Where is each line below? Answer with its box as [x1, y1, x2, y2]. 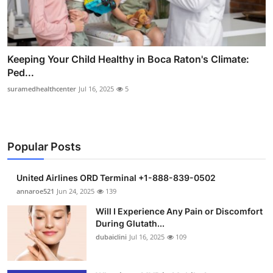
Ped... [7, 66, 34, 79]
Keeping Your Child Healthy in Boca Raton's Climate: [7, 53, 249, 66]
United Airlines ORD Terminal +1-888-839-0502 [16, 172, 216, 183]
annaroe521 [16, 186, 54, 196]
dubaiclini [96, 232, 127, 242]
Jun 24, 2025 [57, 186, 94, 196]
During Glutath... [96, 218, 165, 229]
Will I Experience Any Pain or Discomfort [96, 206, 263, 217]
